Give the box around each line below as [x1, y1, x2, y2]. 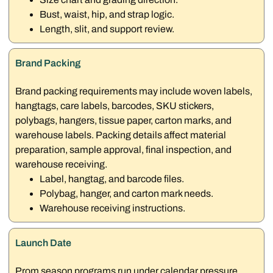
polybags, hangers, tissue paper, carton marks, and [15, 115, 232, 126]
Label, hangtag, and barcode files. [40, 174, 185, 185]
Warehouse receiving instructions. [40, 203, 186, 214]
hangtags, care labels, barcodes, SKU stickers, [15, 101, 214, 112]
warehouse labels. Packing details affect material [15, 130, 227, 141]
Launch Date [15, 237, 72, 248]
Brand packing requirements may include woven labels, [15, 86, 253, 97]
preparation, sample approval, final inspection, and [15, 144, 232, 155]
